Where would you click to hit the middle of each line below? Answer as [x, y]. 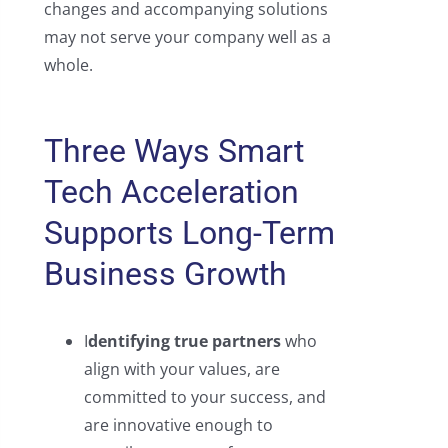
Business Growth [165, 274]
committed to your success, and [204, 397]
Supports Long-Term [189, 233]
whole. [68, 65]
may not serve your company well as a [187, 37]
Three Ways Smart [173, 151]
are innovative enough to [178, 425]
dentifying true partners [184, 341]
